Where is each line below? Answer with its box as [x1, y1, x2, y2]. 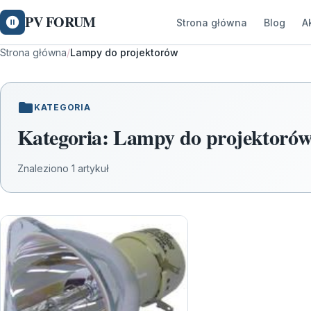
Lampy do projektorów [70, 47, 178, 58]
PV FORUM [25, 12, 96, 32]
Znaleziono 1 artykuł [17, 162, 109, 174]
